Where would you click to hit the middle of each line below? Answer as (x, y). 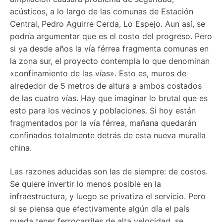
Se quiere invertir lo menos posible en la (85, 184)
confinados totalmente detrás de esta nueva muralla (108, 136)
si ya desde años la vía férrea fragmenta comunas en (109, 49)
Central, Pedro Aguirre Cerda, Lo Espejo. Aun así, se (108, 24)
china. (21, 148)
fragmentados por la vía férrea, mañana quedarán (103, 123)
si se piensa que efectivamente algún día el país (100, 209)
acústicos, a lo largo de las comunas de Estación (102, 12)
